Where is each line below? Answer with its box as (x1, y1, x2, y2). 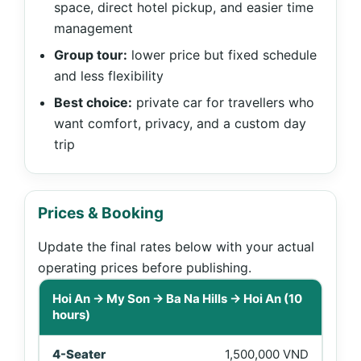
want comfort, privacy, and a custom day (54, 115, 306, 131)
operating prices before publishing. (38, 259, 251, 276)
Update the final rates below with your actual (38, 239, 314, 255)
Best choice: (54, 94, 132, 110)
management (54, 20, 133, 36)
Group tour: (54, 47, 127, 63)
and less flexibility (54, 68, 164, 84)
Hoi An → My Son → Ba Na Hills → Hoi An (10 (52, 291, 302, 306)
